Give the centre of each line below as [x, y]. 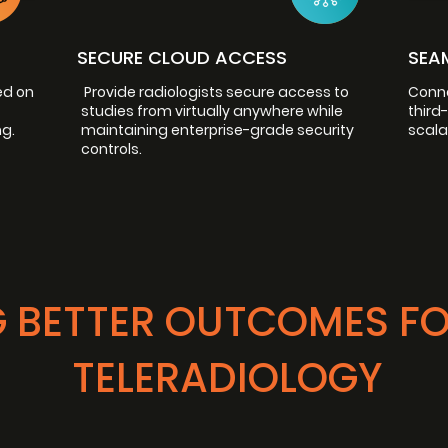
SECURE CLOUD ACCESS [182, 57]
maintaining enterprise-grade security [217, 130]
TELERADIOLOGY [226, 378]
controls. [111, 149]
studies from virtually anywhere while [212, 111]
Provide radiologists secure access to [215, 92]
